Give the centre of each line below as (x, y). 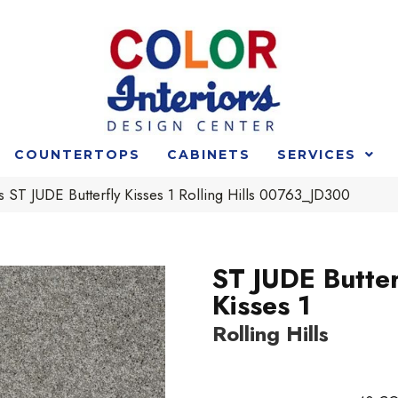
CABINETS (208, 154)
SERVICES (316, 154)
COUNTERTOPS (77, 154)
